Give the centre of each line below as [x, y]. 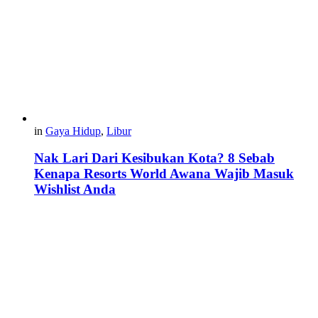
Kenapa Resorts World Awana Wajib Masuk [164, 174]
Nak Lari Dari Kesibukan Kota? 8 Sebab [154, 158]
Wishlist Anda [75, 190]
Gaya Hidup [73, 131]
